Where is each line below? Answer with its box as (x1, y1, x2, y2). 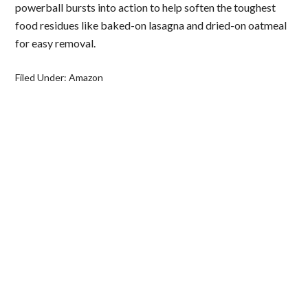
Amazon (69, 71, 104, 83)
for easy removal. (15, 36, 96, 49)
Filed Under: (15, 71, 69, 83)
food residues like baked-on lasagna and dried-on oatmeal (15, 19, 287, 32)
